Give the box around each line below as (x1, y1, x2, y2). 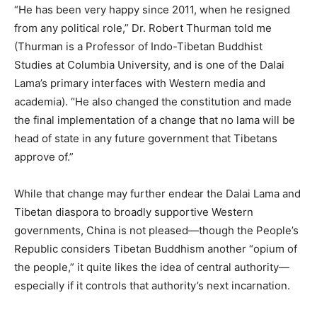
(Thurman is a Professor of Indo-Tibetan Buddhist (14, 40, 263, 54)
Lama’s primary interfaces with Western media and (14, 76, 265, 91)
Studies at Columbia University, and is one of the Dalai (14, 58, 284, 72)
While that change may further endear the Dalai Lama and (14, 187, 301, 201)
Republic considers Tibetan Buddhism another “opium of (14, 242, 297, 256)
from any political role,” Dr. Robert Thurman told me (14, 21, 272, 35)
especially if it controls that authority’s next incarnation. (14, 279, 290, 293)
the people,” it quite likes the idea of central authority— (14, 260, 289, 275)
